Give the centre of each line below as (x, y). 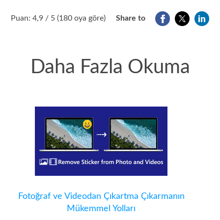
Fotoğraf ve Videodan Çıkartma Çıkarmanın (101, 197)
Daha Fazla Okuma (110, 68)
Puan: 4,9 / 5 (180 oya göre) (58, 18)
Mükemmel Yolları (101, 209)
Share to (131, 18)
